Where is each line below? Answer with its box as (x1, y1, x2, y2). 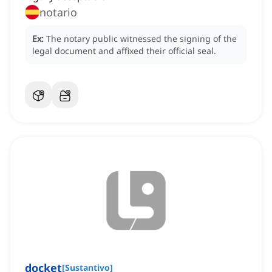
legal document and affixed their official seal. (32, 45, 216, 57)
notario (39, 5, 77, 20)
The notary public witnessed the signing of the (46, 33, 237, 45)
